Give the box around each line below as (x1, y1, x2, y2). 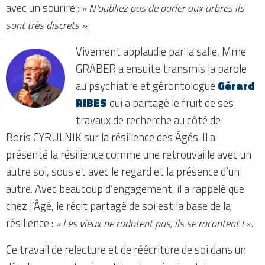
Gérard (218, 77, 256, 94)
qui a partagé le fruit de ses (107, 94, 234, 111)
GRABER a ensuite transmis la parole (76, 60, 247, 77)
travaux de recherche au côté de (76, 111, 221, 128)
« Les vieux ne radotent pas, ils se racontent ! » (56, 214, 251, 231)
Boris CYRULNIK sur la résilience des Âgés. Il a (6, 128, 215, 146)
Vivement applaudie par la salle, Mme (76, 43, 247, 60)
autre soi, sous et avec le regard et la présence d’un (6, 163, 240, 180)
